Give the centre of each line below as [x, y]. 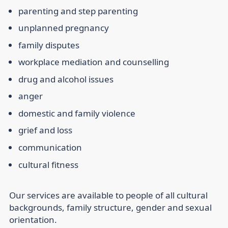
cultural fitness [48, 164]
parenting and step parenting [78, 11]
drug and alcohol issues [66, 79]
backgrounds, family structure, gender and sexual [110, 207]
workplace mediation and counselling [94, 62]
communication [50, 148]
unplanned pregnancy [64, 28]
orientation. [33, 219]
